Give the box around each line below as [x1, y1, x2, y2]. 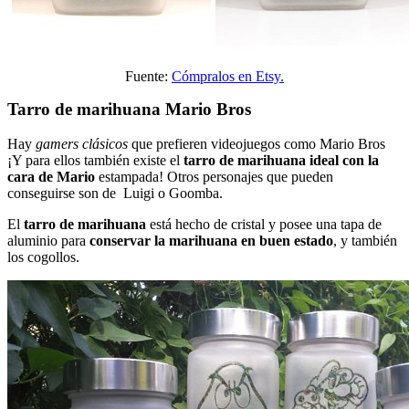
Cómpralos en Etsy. [172, 68, 284, 84]
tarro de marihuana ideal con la [184, 152, 379, 169]
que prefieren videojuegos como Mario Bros [131, 136, 385, 152]
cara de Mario [7, 169, 95, 185]
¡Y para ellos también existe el [7, 152, 184, 169]
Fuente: [125, 68, 172, 84]
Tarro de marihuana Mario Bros [7, 99, 251, 119]
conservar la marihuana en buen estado [89, 233, 333, 249]
